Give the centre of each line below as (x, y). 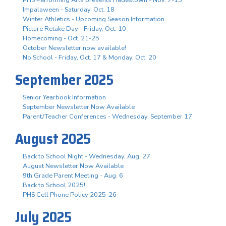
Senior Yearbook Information (64, 97)
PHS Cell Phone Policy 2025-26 (70, 194)
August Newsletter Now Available (73, 166)
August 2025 (53, 138)
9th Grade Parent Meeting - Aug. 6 (73, 175)
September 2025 (64, 79)
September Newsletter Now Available (79, 107)
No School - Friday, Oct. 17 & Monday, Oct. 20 (90, 57)
